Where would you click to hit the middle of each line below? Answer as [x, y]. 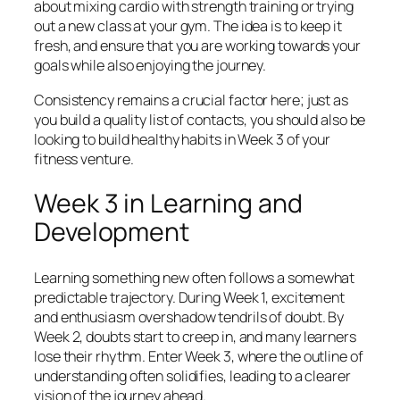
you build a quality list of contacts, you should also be [200, 119]
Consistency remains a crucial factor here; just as [191, 100]
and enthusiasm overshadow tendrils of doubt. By [189, 317]
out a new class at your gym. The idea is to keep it [188, 26]
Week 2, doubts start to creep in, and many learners [195, 336]
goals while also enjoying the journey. [150, 66]
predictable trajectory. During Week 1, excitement [190, 297]
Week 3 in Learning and [168, 204]
